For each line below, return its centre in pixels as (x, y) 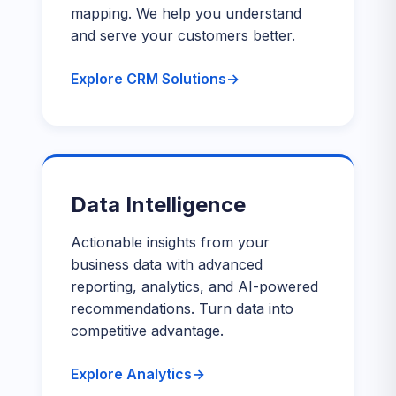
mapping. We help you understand (186, 13)
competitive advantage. (147, 331)
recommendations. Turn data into (182, 308)
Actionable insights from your (170, 242)
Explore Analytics (131, 374)
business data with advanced (167, 264)
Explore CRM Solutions (148, 79)
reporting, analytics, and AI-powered (194, 286)
